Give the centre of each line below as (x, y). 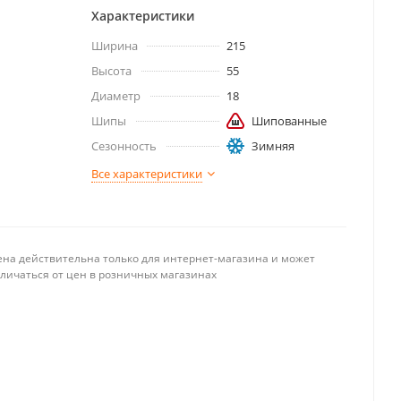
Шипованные (289, 121)
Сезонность (124, 146)
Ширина (115, 46)
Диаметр (116, 96)
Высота (111, 71)
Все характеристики (147, 174)
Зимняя (273, 146)
